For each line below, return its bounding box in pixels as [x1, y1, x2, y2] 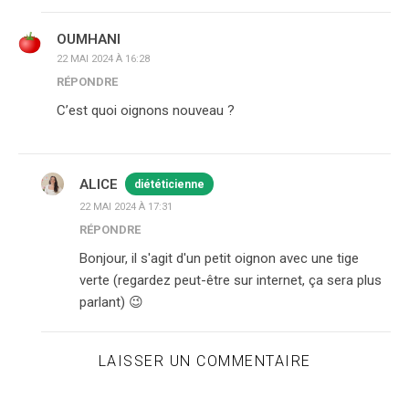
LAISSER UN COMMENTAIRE [98, 352, 311, 370]
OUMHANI [57, 31, 121, 47]
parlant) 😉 [79, 294, 143, 310]
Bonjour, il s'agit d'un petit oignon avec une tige [79, 250, 359, 267]
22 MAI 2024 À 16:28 [57, 53, 150, 65]
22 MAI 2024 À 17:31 [79, 201, 173, 213]
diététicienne [134, 178, 204, 191]
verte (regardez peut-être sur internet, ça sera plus [79, 272, 382, 288]
